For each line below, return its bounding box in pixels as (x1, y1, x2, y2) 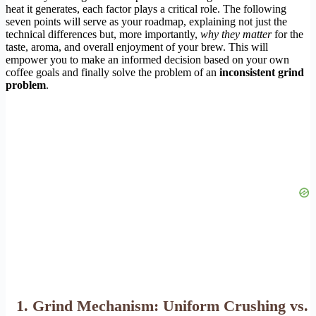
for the (272, 28, 303, 40)
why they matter (200, 28, 272, 40)
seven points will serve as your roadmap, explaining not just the (6, 15, 287, 28)
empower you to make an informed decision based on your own (6, 53, 289, 66)
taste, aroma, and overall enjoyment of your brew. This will (6, 40, 268, 53)
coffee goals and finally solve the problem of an (6, 66, 219, 78)
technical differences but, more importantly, (6, 28, 200, 40)
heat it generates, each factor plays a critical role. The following (6, 2, 286, 15)
